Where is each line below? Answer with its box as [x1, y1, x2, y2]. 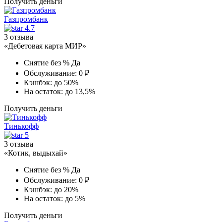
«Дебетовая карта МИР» [4, 41, 86, 50]
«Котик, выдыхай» [4, 148, 67, 157]
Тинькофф [4, 121, 39, 130]
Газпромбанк [4, 14, 48, 23]
